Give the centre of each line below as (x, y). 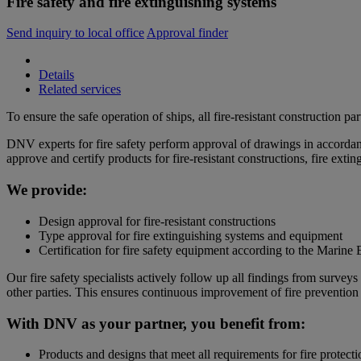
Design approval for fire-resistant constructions (157, 221)
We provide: (47, 190)
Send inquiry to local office (75, 33)
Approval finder (187, 33)
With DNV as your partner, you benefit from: (156, 323)
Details (56, 75)
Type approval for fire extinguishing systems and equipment (191, 235)
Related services (80, 89)
